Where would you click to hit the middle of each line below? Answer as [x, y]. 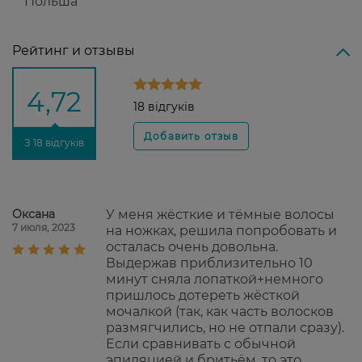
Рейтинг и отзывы [74, 51]
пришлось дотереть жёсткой [203, 296]
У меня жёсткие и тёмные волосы [220, 215]
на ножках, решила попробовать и [221, 231]
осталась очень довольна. [192, 247]
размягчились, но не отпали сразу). [225, 328]
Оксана [34, 215]
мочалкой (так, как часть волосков [220, 312]
